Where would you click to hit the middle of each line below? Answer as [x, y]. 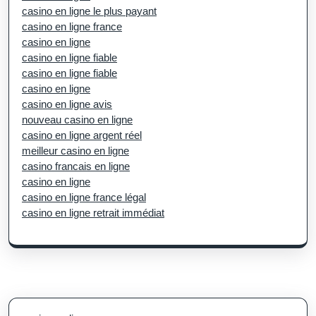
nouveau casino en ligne [77, 119]
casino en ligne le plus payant [89, 11]
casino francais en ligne [76, 166]
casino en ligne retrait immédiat [93, 212]
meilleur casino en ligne [75, 150]
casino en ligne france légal [84, 197]
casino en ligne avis [67, 104]
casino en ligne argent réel [82, 135]
